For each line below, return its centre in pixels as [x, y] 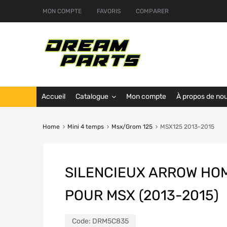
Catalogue [92, 97]
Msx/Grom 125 [132, 127]
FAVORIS [109, 11]
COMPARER [152, 11]
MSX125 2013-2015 [187, 127]
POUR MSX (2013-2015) [142, 196]
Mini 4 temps [85, 127]
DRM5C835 [110, 221]
